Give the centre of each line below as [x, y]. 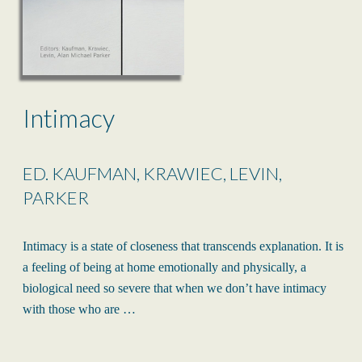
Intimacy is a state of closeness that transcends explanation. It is [183, 246]
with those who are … [79, 309]
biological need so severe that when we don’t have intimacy [175, 288]
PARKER [56, 198]
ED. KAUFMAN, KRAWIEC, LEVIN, [152, 174]
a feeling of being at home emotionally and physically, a [164, 267]
